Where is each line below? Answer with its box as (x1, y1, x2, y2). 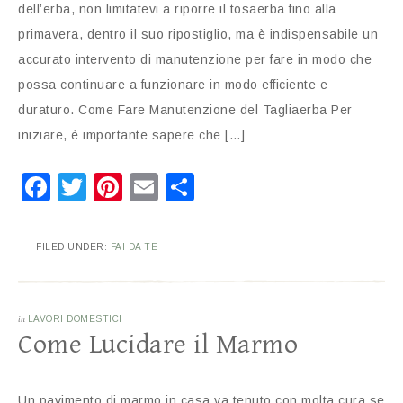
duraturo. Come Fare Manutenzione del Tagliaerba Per (18, 103, 353, 117)
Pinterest (122, 171, 242, 203)
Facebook (50, 171, 178, 203)
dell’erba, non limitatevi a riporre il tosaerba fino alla (18, 2, 336, 16)
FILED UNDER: (36, 242, 111, 252)
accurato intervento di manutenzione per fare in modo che (18, 52, 372, 67)
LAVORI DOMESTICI (27, 314, 122, 324)
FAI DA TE (110, 242, 157, 252)
